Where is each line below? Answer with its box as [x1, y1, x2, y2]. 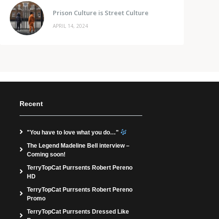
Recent [20, 99, 43, 108]
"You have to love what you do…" [27, 129, 120, 136]
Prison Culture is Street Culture [53, 8, 149, 18]
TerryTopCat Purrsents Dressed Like [27, 208, 129, 215]
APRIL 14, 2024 [53, 22, 88, 30]
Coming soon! [27, 151, 66, 158]
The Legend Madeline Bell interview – [27, 142, 130, 149]
